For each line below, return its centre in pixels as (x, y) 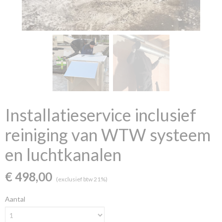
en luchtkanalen (63, 154)
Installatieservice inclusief (101, 115)
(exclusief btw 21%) (82, 179)
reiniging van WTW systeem (108, 135)
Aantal (15, 199)
